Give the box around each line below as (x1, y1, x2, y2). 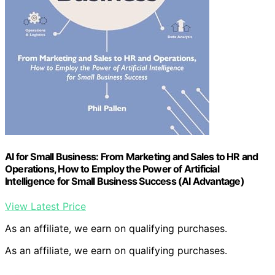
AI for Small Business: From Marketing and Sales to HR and (5, 150, 258, 163)
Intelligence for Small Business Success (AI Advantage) (5, 175, 244, 188)
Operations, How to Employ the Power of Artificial (5, 163, 219, 176)
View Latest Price (5, 200, 86, 213)
